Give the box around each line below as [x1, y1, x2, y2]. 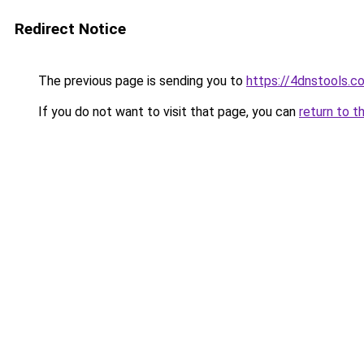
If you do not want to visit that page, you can [35, 104, 299, 119]
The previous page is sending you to [35, 73, 246, 89]
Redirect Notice [15, 19, 126, 38]
